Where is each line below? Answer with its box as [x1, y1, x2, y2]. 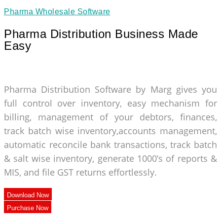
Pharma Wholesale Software [4, 7, 110, 16]
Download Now [7, 191, 49, 199]
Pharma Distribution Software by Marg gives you [4, 83, 217, 96]
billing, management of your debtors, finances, [4, 111, 217, 123]
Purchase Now [7, 204, 48, 212]
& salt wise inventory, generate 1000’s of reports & [4, 152, 217, 165]
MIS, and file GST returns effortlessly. [4, 166, 157, 179]
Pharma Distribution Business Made [4, 27, 198, 41]
